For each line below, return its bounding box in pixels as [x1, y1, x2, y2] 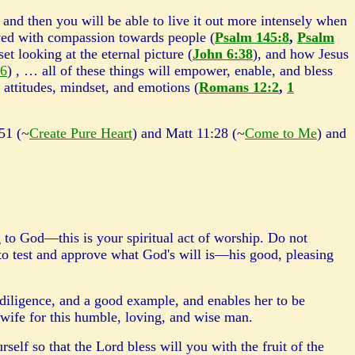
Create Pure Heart [29, 125, 132, 141]
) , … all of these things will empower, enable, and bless [7, 63, 333, 78]
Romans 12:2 [199, 79, 279, 95]
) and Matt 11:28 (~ [132, 125, 245, 141]
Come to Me [245, 125, 317, 141]
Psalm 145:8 [215, 29, 289, 45]
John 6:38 [193, 46, 253, 62]
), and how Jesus [253, 46, 349, 62]
